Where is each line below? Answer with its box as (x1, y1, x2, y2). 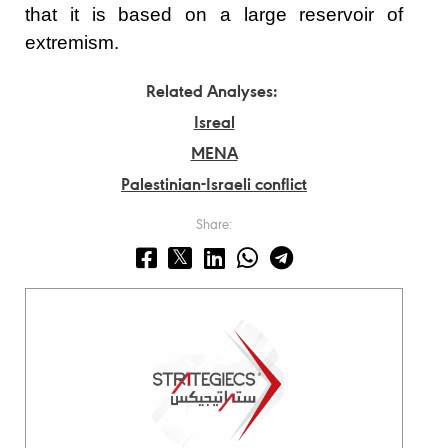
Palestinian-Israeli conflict (121, 176, 307, 195)
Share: (196, 218, 232, 233)
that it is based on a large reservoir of (25, 3, 403, 25)
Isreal (193, 114, 235, 133)
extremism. (25, 31, 119, 53)
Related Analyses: (145, 83, 278, 102)
